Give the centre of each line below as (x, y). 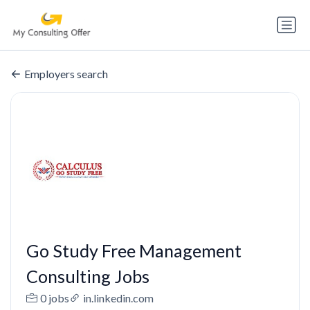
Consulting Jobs (88, 276)
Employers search (66, 74)
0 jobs (54, 298)
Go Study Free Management (134, 251)
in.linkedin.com (118, 298)
